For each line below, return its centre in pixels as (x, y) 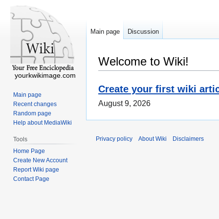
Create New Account (41, 160)
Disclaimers (188, 139)
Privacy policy (114, 139)
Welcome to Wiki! (143, 61)
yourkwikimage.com (45, 75)
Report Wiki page (36, 169)
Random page (33, 113)
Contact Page (32, 179)
